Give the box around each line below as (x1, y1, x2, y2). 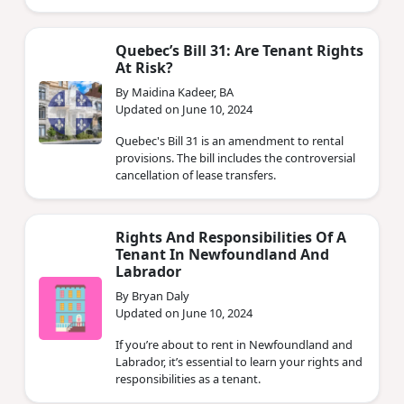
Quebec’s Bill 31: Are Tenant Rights (115, 40, 363, 60)
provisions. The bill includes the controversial (115, 149, 355, 166)
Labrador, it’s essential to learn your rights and (115, 353, 363, 370)
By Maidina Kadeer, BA (115, 83, 234, 100)
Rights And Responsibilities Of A (115, 226, 346, 247)
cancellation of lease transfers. (115, 166, 276, 183)
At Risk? (115, 57, 173, 78)
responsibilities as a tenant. (115, 370, 261, 387)
